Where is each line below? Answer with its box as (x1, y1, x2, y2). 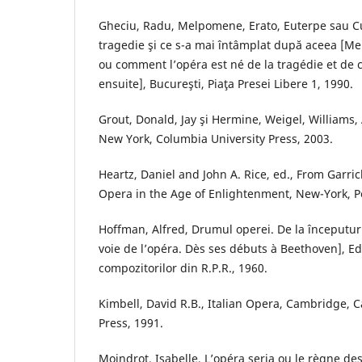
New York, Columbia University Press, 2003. (99, 130, 333, 146)
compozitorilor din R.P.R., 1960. (99, 260, 267, 276)
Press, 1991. (99, 315, 163, 331)
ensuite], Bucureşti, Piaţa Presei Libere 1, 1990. (99, 75, 353, 91)
